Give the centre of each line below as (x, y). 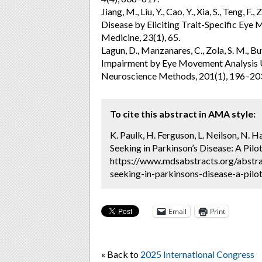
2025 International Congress (197, 254)
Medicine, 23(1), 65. (141, 37)
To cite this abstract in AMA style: (183, 114)
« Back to (121, 254)
